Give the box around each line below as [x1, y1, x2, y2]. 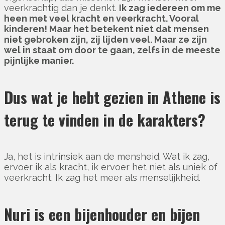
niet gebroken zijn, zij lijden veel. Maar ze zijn [4, 34, 207, 45]
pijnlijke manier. [4, 55, 74, 66]
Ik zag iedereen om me [119, 3, 221, 14]
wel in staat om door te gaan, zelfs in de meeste [4, 45, 220, 56]
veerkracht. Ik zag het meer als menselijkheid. [4, 172, 200, 183]
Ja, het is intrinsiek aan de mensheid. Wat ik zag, [4, 151, 209, 162]
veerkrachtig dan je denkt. [4, 3, 119, 14]
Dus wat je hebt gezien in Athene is [4, 86, 220, 109]
